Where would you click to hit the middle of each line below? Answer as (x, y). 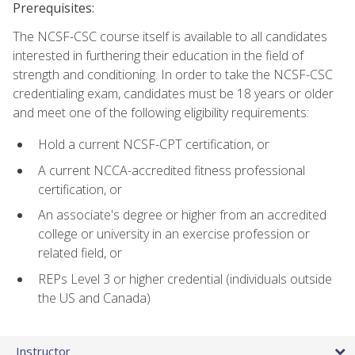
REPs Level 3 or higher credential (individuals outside (185, 279)
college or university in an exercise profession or (174, 234)
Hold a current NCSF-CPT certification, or (154, 144)
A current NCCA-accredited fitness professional (172, 170)
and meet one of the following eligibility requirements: (161, 112)
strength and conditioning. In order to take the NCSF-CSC (173, 74)
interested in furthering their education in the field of (158, 55)
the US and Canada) (94, 298)
